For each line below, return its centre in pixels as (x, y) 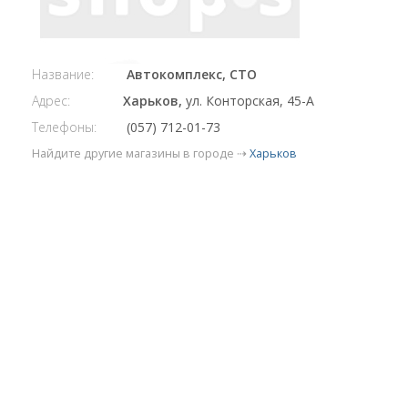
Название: (63, 75)
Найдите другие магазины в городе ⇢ (141, 154)
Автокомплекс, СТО (192, 75)
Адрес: (51, 101)
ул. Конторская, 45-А (250, 101)
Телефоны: (64, 127)
